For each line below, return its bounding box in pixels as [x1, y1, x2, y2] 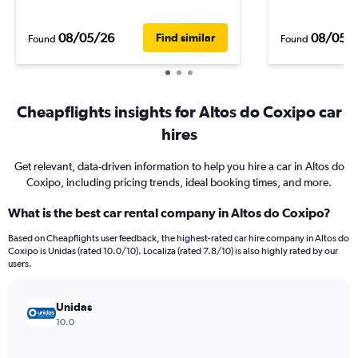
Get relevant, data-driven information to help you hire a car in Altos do [14, 160, 344, 173]
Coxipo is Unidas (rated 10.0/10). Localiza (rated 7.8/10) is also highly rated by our [8, 245, 338, 257]
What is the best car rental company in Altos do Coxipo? [8, 205, 331, 220]
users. [8, 258, 32, 269]
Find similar [156, 31, 215, 44]
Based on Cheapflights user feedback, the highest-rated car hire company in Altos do [8, 233, 349, 244]
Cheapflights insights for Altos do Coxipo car [16, 102, 342, 121]
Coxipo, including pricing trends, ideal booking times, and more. [26, 176, 332, 189]
